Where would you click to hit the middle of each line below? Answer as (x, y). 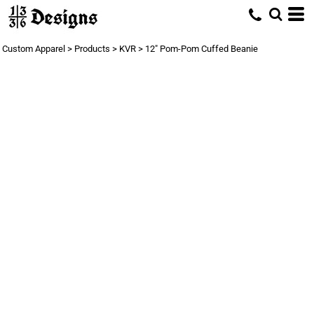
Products (92, 49)
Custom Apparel (34, 49)
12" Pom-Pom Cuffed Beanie (202, 49)
